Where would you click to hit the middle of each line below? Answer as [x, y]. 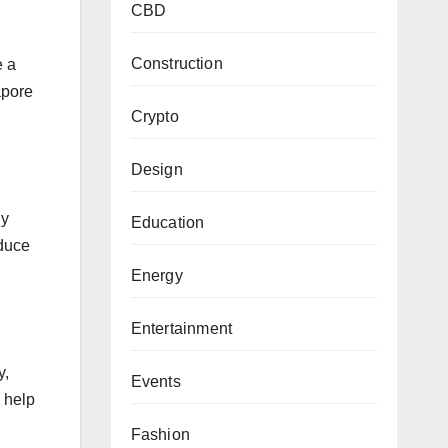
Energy [156, 275]
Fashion [160, 434]
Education [167, 222]
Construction [176, 63]
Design [156, 169]
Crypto [154, 116]
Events [155, 381]
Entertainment [181, 328]
